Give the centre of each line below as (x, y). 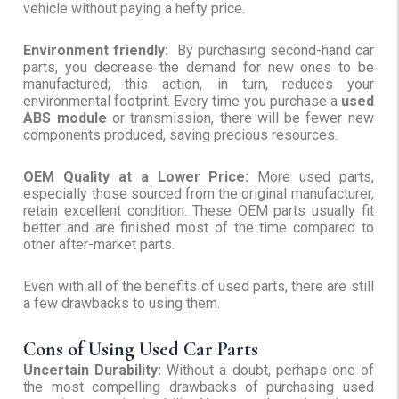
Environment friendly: (96, 51)
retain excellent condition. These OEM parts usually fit (199, 211)
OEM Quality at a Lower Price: (136, 177)
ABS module (65, 118)
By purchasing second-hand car (271, 51)
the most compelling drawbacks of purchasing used (199, 387)
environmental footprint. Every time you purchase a (180, 102)
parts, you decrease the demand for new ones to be (199, 68)
